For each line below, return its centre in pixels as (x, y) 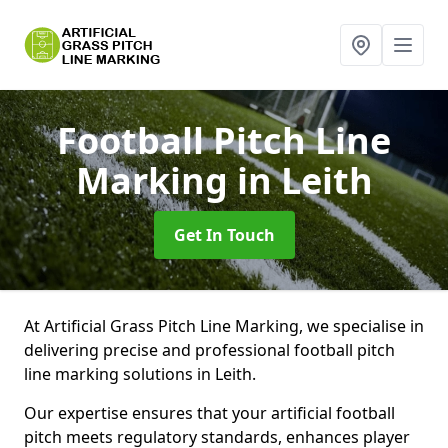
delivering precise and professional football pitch (209, 350)
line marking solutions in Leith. (142, 374)
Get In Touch (224, 235)
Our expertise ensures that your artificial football (209, 413)
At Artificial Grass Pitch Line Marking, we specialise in (224, 326)
